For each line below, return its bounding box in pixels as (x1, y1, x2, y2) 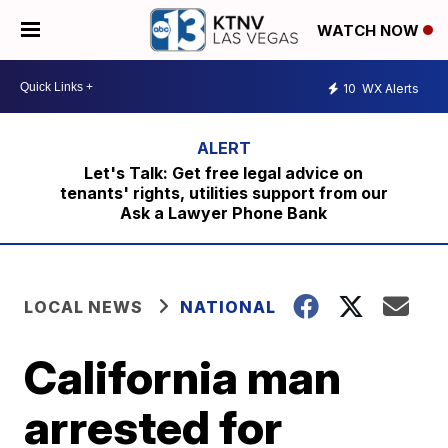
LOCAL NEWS (24, 297, 144, 317)
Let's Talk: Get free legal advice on (84, 163, 364, 183)
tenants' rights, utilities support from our (59, 183, 388, 203)
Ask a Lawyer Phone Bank (120, 203, 328, 223)
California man (24, 349, 342, 405)
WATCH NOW (317, 21, 423, 41)
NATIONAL (180, 297, 277, 317)
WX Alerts (359, 80, 419, 96)
